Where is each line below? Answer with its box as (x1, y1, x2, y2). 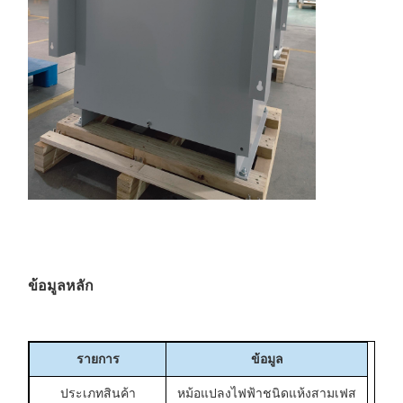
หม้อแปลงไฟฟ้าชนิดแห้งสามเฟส (177, 386, 356, 401)
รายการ (76, 352, 120, 367)
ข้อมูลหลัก (28, 278, 94, 294)
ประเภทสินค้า (59, 386, 136, 401)
